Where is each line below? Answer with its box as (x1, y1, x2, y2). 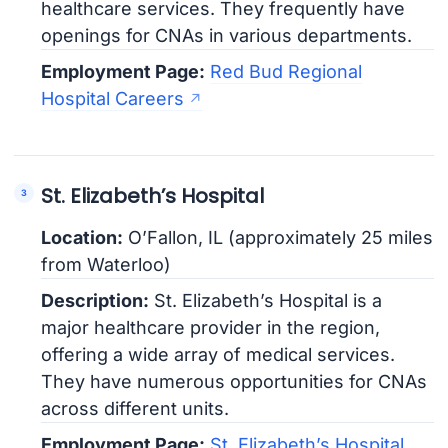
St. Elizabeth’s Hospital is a (149, 289, 383, 311)
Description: (41, 289, 150, 311)
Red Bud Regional (210, 61, 363, 83)
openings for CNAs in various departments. (41, 25, 413, 47)
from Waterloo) (41, 253, 172, 275)
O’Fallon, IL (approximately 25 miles (123, 226, 434, 248)
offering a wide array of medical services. (41, 343, 396, 365)
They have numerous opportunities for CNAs (41, 370, 428, 392)
